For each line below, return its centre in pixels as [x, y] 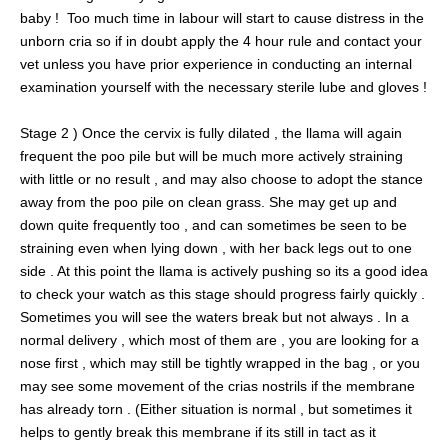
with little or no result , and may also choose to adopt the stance [221, 179]
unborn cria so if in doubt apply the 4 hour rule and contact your [221, 41]
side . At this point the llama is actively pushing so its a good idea [224, 271]
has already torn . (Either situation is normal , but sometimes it [216, 409]
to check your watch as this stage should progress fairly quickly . [222, 294]
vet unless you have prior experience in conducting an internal [216, 64]
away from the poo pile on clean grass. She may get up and [208, 202]
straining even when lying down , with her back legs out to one [216, 248]
